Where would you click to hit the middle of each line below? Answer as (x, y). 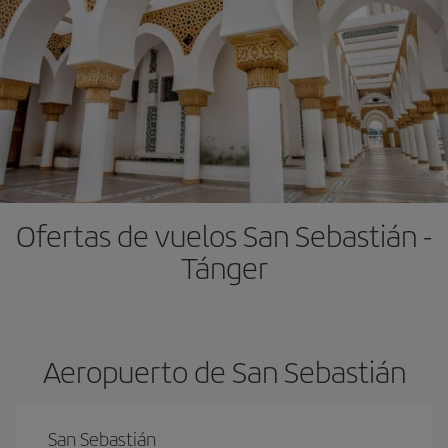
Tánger (224, 267)
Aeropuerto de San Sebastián (224, 371)
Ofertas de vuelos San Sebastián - (224, 235)
